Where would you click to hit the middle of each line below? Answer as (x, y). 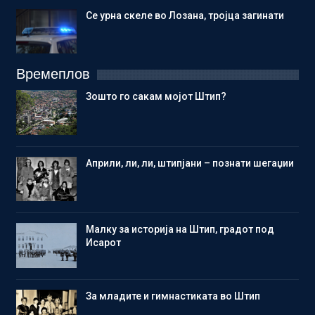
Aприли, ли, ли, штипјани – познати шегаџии (190, 163)
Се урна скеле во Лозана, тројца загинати (185, 15)
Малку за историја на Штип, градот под (180, 230)
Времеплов (53, 74)
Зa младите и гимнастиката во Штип (173, 296)
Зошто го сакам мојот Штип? (156, 97)
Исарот (103, 243)
